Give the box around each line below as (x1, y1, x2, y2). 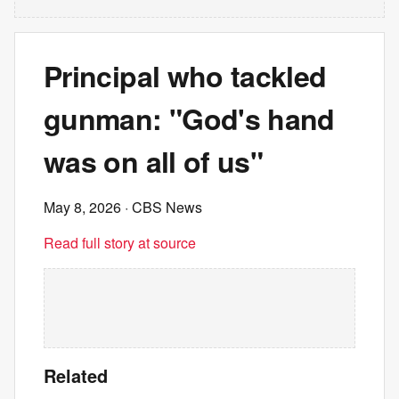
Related (44, 362, 108, 388)
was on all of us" (44, 141, 264, 182)
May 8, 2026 (44, 197, 121, 217)
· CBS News (121, 197, 202, 217)
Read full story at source (44, 232, 196, 253)
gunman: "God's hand (44, 98, 335, 139)
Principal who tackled (44, 55, 327, 96)
